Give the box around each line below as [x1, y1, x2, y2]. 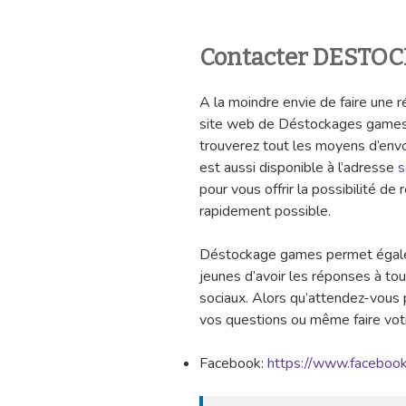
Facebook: [199, 353, 267, 374]
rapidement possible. [199, 201, 331, 222]
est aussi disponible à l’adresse [199, 158, 398, 179]
